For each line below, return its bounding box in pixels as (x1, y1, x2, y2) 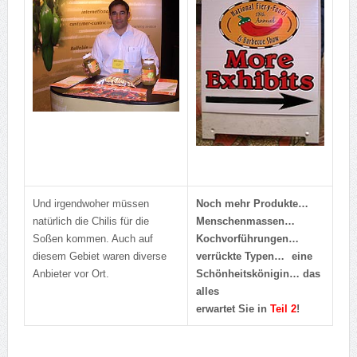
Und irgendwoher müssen (32, 198, 149, 210)
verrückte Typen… (195, 250, 284, 263)
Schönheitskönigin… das (195, 268, 320, 280)
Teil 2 (269, 303, 296, 316)
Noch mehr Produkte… (195, 198, 308, 210)
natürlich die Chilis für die (32, 215, 149, 228)
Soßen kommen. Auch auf (32, 233, 153, 245)
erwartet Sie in (195, 303, 270, 316)
